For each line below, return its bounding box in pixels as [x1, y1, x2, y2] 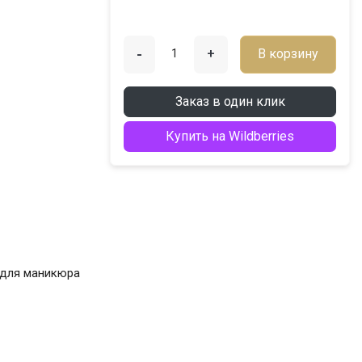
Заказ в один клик [175, 93, 285, 109]
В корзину [257, 46, 318, 62]
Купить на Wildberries [166, 128, 295, 144]
